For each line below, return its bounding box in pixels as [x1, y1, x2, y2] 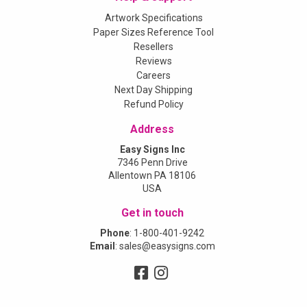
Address [130, 123, 174, 136]
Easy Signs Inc [119, 144, 185, 155]
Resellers [134, 41, 173, 52]
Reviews [135, 56, 172, 66]
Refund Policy [123, 99, 184, 110]
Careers [136, 70, 171, 81]
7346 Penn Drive [116, 157, 188, 168]
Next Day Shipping [114, 84, 193, 95]
